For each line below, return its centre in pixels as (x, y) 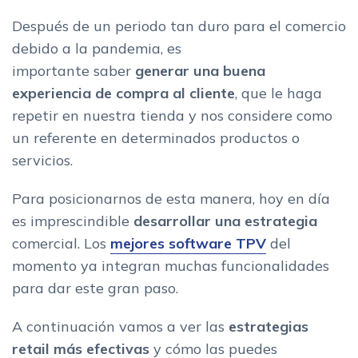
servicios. (42, 160)
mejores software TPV (188, 243)
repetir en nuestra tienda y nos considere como (172, 115)
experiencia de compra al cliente (123, 93)
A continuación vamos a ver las (120, 326)
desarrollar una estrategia (223, 221)
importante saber (74, 70)
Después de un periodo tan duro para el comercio (179, 26)
